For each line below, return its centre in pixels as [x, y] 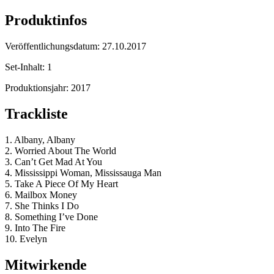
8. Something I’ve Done [51, 217]
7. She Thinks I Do [42, 206]
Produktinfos [46, 20]
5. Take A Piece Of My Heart [61, 184]
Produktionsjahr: [38, 88]
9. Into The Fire [35, 228]
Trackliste [36, 114]
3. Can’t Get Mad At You [54, 162]
